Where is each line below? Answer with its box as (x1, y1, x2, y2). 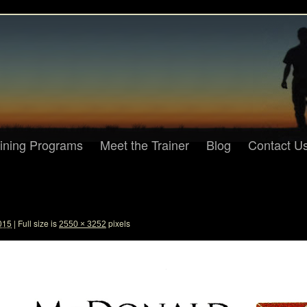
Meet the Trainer (100, 136, 189, 153)
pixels (106, 217, 130, 229)
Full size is (16, 217, 59, 229)
